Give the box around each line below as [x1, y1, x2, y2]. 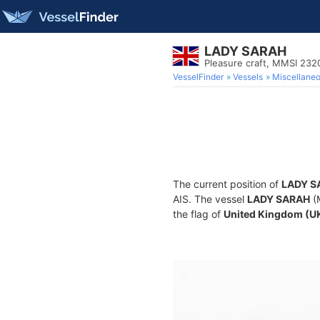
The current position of [173, 178, 281, 190]
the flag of [173, 208, 224, 220]
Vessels [233, 71, 263, 82]
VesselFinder [173, 71, 224, 82]
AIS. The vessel [173, 193, 247, 205]
